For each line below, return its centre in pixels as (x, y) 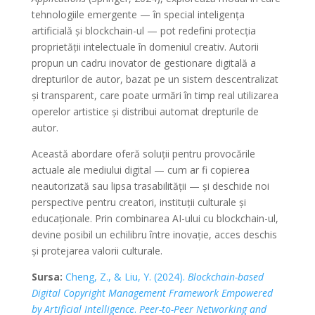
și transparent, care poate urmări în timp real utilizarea (155, 95)
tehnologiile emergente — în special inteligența (138, 14)
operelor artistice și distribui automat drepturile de (145, 111)
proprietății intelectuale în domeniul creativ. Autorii (145, 47)
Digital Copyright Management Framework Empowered (152, 293)
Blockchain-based (225, 277)
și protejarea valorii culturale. (97, 251)
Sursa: (47, 277)
